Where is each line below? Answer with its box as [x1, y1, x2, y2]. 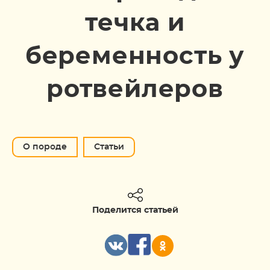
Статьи [94, 143, 124, 151]
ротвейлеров [46, 78, 224, 102]
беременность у [25, 45, 245, 69]
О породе [23, 143, 67, 151]
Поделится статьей [92, 206, 178, 215]
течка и [85, 11, 185, 36]
